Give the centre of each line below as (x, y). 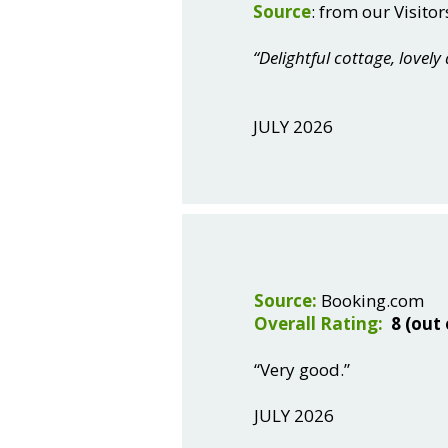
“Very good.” (302, 369)
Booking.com (370, 300)
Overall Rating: (318, 323)
